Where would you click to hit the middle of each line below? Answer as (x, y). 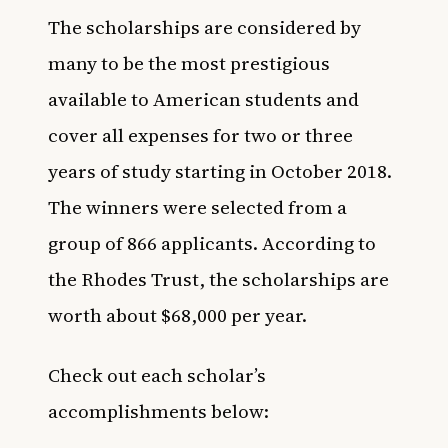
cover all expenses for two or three (200, 135)
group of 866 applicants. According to (212, 243)
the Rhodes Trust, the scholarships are (218, 279)
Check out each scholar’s (157, 375)
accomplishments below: (158, 411)
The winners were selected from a (197, 207)
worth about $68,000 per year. (177, 315)
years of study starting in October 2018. (220, 171)
